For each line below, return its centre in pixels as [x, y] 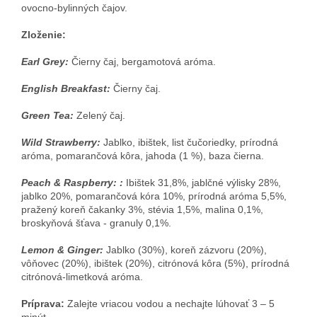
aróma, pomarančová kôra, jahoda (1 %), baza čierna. [143, 155]
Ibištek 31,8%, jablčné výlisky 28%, [203, 182]
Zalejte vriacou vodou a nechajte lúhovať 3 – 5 [169, 303]
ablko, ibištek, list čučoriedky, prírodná [193, 142]
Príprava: [43, 303]
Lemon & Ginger [60, 249]
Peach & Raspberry [67, 182]
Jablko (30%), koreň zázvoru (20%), [186, 249]
